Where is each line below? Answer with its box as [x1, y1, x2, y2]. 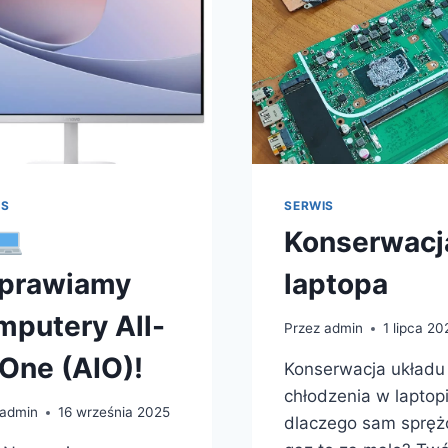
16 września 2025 [57, 404, 170, 421]
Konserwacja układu [284, 359, 446, 380]
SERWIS [284, 197, 334, 213]
